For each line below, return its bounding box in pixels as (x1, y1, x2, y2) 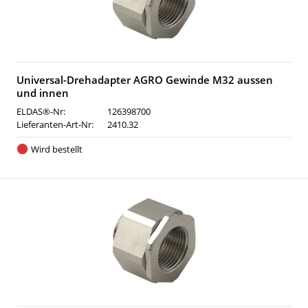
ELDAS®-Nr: (16, 105, 65, 118)
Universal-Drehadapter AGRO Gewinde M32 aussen (16, 73, 273, 87)
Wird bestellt (30, 143, 82, 155)
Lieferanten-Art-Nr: (16, 118, 93, 131)
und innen (16, 86, 69, 100)
